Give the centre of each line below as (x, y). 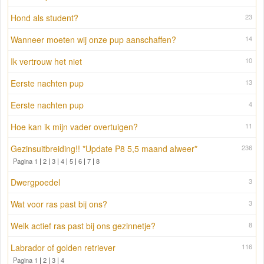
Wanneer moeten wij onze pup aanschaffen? (93, 40)
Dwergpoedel (35, 182)
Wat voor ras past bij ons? (59, 204)
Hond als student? (44, 18)
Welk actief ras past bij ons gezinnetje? (83, 226)
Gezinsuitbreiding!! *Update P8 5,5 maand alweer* (104, 149)
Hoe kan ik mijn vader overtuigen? (74, 127)
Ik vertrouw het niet (46, 62)
